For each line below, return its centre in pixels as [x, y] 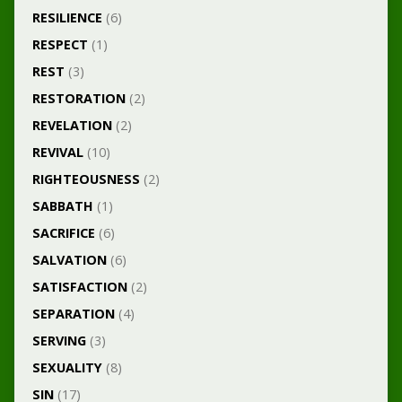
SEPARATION [73, 314]
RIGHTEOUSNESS [86, 179]
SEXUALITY [67, 367]
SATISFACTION [79, 287]
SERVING [59, 341]
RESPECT [60, 44]
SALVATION [69, 260]
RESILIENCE [67, 17]
